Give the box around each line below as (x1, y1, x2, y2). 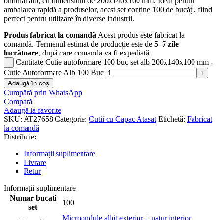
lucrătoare (4, 49, 38, 57)
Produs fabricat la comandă (4, 31, 96, 40)
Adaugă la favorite (4, 106, 61, 115)
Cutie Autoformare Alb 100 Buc (4, 68, 104, 77)
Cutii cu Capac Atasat (89, 115, 156, 124)
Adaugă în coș (8, 80, 49, 87)
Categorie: (55, 115, 87, 124)
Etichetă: (158, 115, 185, 124)
